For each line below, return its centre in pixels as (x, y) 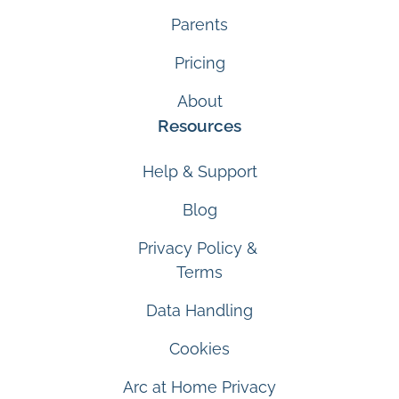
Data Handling (199, 310)
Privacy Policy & (199, 248)
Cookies (199, 348)
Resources (199, 125)
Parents (199, 24)
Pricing (199, 62)
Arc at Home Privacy (199, 387)
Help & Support (199, 171)
